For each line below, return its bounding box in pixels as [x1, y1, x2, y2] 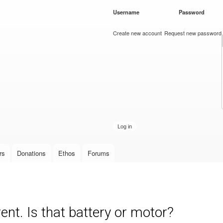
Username [113, 8, 141, 16]
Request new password [164, 29, 222, 37]
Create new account [113, 29, 162, 37]
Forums [87, 148, 110, 158]
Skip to [80, 1, 101, 10]
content [80, 23, 102, 32]
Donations [17, 148, 46, 158]
